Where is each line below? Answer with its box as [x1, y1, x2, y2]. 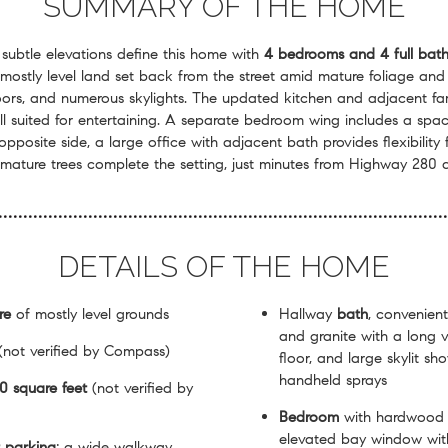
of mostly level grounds [11, 304, 169, 323]
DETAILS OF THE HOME [58, 249, 390, 284]
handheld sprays [279, 370, 387, 389]
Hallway [279, 304, 337, 323]
